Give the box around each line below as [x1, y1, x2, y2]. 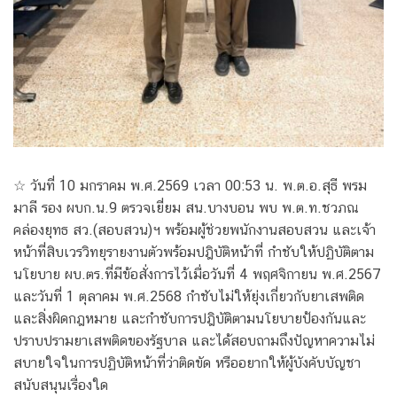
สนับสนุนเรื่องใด [13, 377, 108, 394]
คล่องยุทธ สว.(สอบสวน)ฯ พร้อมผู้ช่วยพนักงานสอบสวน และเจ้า [13, 222, 376, 239]
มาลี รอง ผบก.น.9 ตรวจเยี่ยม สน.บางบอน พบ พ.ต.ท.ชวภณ [13, 199, 359, 217]
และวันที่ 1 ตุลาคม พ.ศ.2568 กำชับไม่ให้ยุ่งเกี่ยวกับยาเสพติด [13, 288, 364, 306]
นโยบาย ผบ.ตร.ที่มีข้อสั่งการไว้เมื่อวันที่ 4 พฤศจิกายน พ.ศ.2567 [13, 266, 381, 284]
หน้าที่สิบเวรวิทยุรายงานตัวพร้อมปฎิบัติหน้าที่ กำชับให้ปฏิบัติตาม [13, 244, 374, 261]
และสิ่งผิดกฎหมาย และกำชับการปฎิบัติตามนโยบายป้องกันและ [13, 310, 366, 328]
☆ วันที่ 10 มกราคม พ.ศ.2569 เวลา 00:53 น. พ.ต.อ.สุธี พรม [13, 177, 367, 195]
